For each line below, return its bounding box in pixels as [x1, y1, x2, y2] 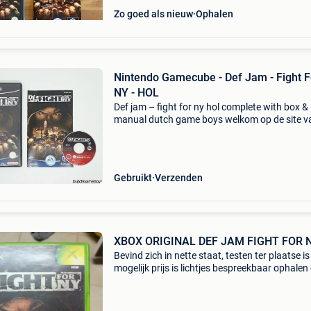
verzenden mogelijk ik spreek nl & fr [113, 275, 262, 286]
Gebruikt [113, 172, 152, 183]
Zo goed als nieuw [113, 8, 193, 19]
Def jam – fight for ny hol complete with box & [113, 101, 308, 112]
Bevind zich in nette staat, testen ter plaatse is [113, 250, 310, 261]
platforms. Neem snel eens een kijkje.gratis [113, 139, 296, 150]
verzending [113, 151, 161, 162]
